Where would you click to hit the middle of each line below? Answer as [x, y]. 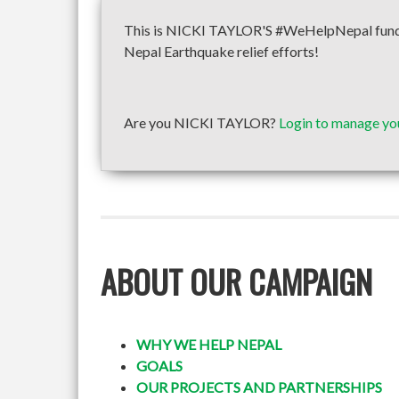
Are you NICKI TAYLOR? [201, 122]
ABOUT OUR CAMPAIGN [236, 281]
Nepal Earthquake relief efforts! [221, 51]
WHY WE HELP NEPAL [209, 344]
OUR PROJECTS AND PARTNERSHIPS [259, 387]
